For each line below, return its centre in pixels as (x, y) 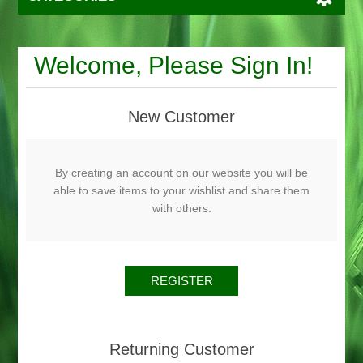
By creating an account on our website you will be (181, 173)
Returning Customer (181, 349)
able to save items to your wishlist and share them (181, 190)
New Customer (181, 117)
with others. (181, 208)
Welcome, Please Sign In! (174, 65)
